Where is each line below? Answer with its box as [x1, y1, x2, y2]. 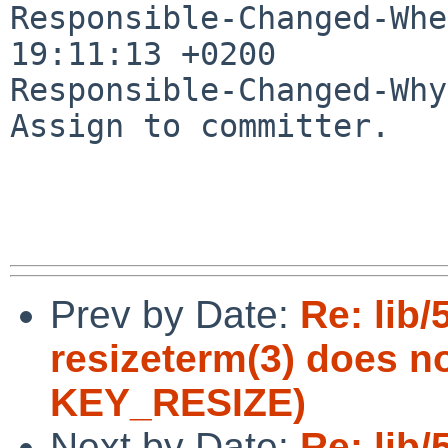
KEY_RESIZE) [50, 380, 306, 424]
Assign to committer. [10, 107, 390, 144]
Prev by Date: [50, 292, 300, 336]
